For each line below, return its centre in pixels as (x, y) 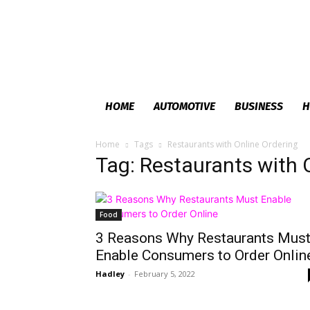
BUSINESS (259, 106)
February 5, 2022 (165, 274)
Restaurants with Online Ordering (232, 144)
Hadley (110, 274)
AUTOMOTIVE (184, 106)
